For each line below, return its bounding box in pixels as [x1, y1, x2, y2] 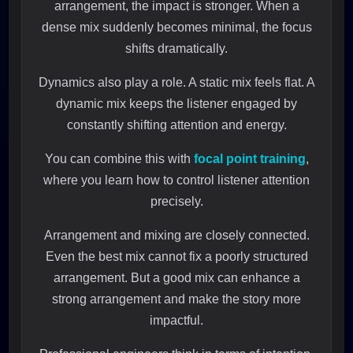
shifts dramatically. [125, 42, 228, 56]
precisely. [150, 195, 203, 209]
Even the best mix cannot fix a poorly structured [45, 250, 308, 264]
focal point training [193, 152, 306, 166]
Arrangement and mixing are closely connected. [43, 229, 310, 243]
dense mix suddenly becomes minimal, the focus [41, 20, 312, 35]
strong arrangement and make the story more [52, 292, 301, 307]
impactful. [150, 314, 203, 328]
